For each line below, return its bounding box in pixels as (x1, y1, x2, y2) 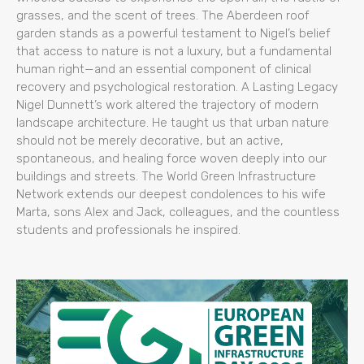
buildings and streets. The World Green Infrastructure (16, 168, 316, 184)
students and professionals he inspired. (16, 222, 240, 237)
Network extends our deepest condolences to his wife (16, 186, 326, 201)
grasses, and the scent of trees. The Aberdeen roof (16, 7, 310, 23)
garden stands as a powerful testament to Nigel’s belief (16, 25, 331, 41)
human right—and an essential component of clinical (16, 61, 311, 76)
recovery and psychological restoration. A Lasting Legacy (16, 79, 338, 94)
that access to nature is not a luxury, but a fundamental (16, 43, 331, 58)
